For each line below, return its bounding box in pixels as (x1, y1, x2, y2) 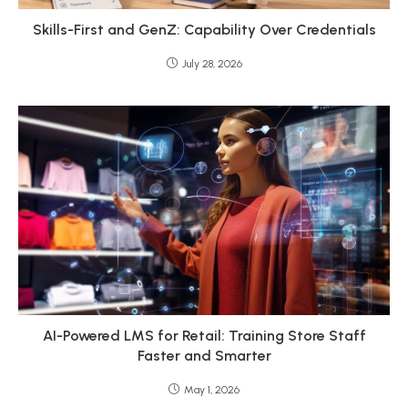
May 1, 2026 (184, 382, 240, 396)
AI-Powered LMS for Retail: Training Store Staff (42, 326, 366, 344)
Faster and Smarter (137, 346, 271, 364)
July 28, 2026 (181, 57, 242, 71)
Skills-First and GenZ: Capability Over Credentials (32, 21, 376, 39)
